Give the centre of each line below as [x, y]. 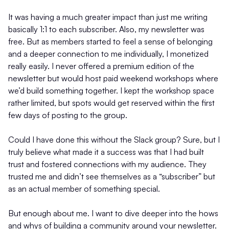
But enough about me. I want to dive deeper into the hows [113, 213]
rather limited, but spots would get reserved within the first [111, 103]
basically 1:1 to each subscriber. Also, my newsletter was [106, 29]
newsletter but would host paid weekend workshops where [113, 78]
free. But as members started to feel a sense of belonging [110, 42]
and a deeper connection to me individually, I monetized [108, 54]
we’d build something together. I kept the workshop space [111, 91]
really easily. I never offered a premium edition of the [101, 66]
